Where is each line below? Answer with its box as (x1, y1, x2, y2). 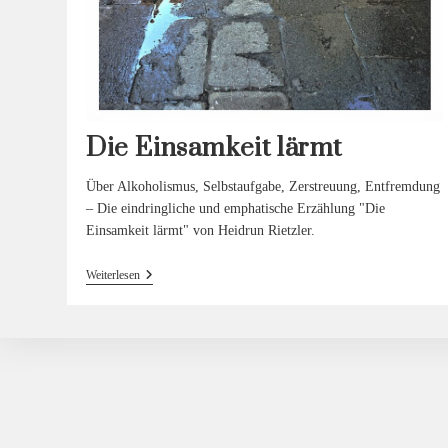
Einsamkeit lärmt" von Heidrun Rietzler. (85, 222, 315, 238)
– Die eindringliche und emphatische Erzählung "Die (85, 200, 385, 216)
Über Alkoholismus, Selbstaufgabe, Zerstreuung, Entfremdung (85, 178, 440, 194)
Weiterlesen (85, 267, 140, 282)
